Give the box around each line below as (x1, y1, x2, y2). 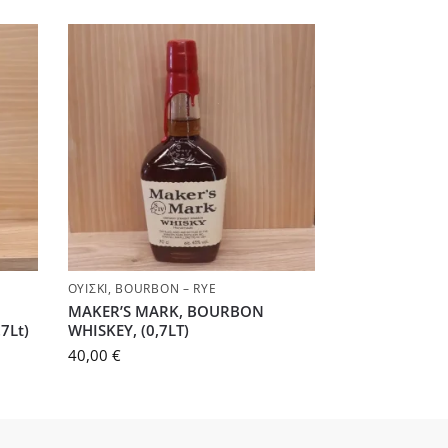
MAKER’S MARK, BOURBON (67, 300, 264, 321)
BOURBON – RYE (115, 281, 217, 297)
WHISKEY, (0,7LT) (67, 319, 189, 340)
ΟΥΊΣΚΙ (67, 281, 108, 297)
